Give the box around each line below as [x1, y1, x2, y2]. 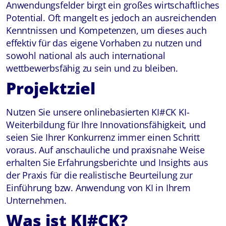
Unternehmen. [6, 194, 67, 206]
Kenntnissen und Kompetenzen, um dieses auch [6, 24, 207, 36]
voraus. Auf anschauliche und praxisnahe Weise [6, 144, 205, 156]
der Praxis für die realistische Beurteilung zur [6, 169, 193, 181]
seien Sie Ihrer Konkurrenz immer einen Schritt [6, 131, 200, 143]
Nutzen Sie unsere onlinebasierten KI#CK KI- [6, 106, 190, 118]
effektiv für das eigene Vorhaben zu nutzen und [6, 37, 202, 49]
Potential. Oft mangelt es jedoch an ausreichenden [6, 12, 217, 24]
